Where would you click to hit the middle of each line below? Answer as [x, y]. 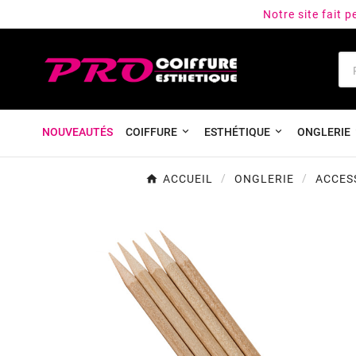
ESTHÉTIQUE [237, 132]
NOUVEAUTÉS [77, 132]
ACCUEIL [188, 179]
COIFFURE [151, 132]
